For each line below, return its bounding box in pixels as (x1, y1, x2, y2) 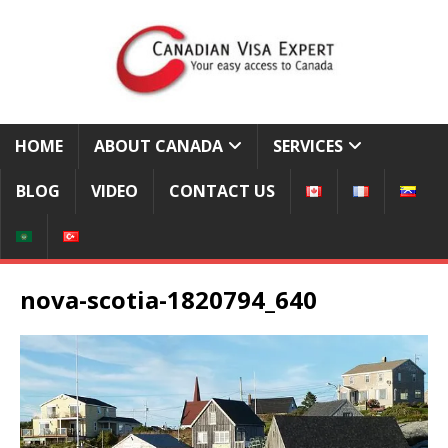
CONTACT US (169, 180, 275, 202)
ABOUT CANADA (94, 135, 223, 157)
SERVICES (273, 135, 343, 157)
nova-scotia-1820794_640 (20, 283, 317, 316)
